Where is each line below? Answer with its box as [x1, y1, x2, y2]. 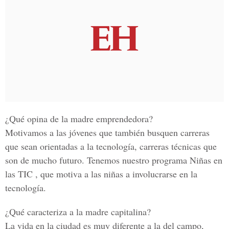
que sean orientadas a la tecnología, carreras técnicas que [5, 140, 217, 152]
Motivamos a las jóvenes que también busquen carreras [5, 126, 210, 139]
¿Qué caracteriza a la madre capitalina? [5, 205, 151, 218]
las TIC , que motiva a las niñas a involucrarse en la [5, 168, 197, 180]
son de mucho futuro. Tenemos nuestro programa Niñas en [5, 154, 222, 166]
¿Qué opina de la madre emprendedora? [5, 112, 153, 125]
